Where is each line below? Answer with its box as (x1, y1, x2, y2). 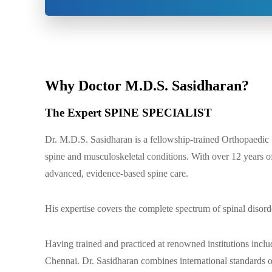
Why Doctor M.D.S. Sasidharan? (45, 78, 250, 94)
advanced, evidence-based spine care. (45, 168, 189, 178)
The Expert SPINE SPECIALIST (45, 106, 212, 120)
